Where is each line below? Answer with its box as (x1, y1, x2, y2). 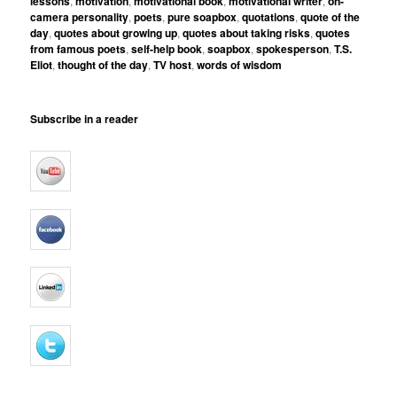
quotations (242, 8, 296, 25)
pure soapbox (167, 8, 237, 25)
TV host (153, 56, 192, 73)
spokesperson (256, 40, 330, 57)
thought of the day (58, 56, 149, 73)
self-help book (131, 40, 203, 57)
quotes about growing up (54, 24, 178, 41)
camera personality (30, 8, 129, 25)
